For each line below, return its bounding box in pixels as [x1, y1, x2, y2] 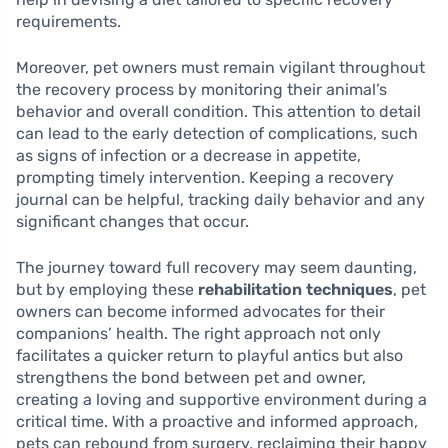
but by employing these [16, 280, 198, 300]
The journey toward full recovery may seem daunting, [16, 258, 417, 278]
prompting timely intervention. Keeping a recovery [16, 168, 394, 188]
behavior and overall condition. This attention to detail [16, 102, 421, 122]
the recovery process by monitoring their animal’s [16, 80, 387, 100]
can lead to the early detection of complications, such [16, 124, 418, 144]
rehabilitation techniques [198, 280, 393, 300]
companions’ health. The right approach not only [16, 324, 381, 344]
